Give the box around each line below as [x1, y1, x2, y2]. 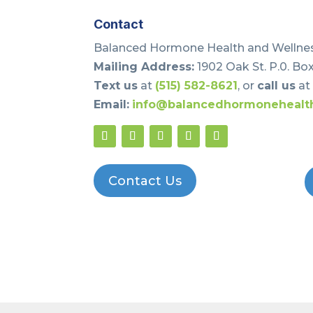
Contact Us [108, 173, 182, 189]
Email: [94, 97, 130, 111]
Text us [94, 78, 138, 92]
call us [257, 78, 296, 92]
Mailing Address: [94, 59, 195, 73]
